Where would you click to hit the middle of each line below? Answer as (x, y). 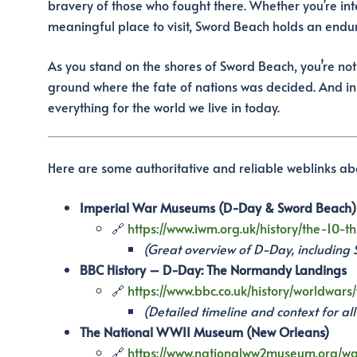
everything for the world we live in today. (163, 106)
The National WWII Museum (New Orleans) (204, 331)
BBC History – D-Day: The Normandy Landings (213, 269)
